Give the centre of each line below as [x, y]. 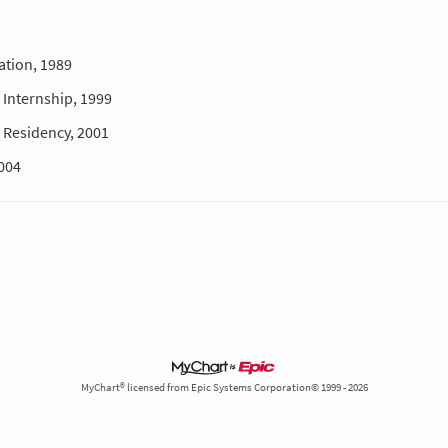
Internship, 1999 [57, 98]
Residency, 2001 [56, 132]
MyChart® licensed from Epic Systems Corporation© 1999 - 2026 [224, 388]
